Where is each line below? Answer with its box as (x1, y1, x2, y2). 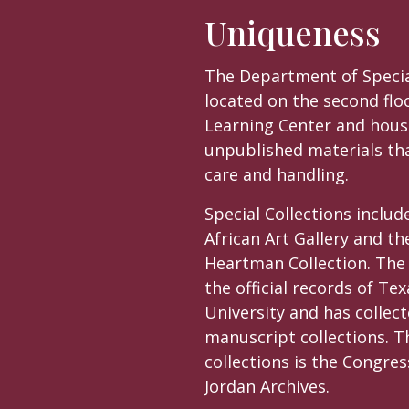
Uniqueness (204, 10, 381, 54)
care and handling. (204, 163, 349, 185)
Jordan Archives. (204, 375, 330, 397)
